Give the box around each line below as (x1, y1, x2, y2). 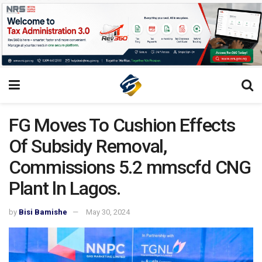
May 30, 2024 (86, 208, 130, 217)
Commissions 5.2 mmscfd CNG (9, 156, 251, 178)
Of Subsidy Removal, (9, 135, 167, 157)
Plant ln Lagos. (9, 177, 120, 199)
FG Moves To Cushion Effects (9, 113, 235, 136)
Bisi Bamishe (19, 208, 67, 217)
